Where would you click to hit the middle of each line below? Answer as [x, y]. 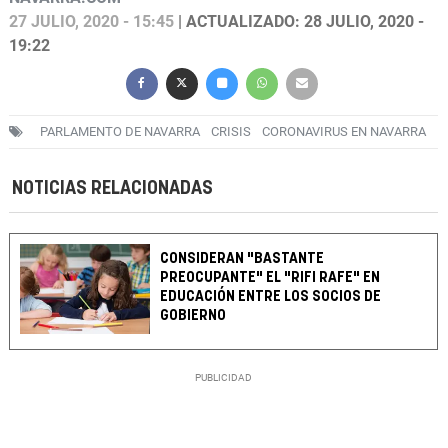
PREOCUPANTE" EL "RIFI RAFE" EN [270, 278]
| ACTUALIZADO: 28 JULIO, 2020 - [299, 22]
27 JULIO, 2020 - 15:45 [91, 22]
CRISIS [231, 132]
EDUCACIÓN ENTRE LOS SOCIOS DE [271, 297]
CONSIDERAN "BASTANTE [242, 259]
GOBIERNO [193, 316]
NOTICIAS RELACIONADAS [112, 189]
